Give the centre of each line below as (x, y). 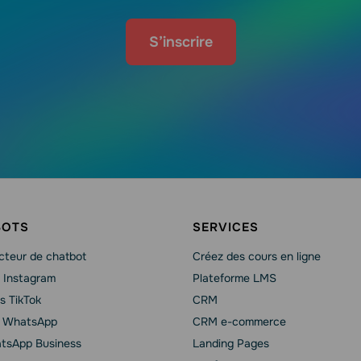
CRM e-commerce (239, 322)
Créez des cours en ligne (257, 256)
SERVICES (226, 227)
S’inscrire (180, 42)
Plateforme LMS (234, 278)
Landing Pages (231, 343)
